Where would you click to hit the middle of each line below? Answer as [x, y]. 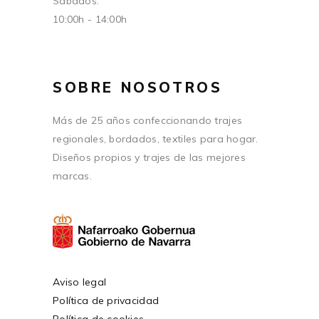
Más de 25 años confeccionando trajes [148, 121]
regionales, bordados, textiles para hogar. [156, 139]
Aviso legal [80, 282]
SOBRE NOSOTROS [138, 88]
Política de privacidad [106, 300]
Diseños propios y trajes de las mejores [149, 158]
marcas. [72, 176]
